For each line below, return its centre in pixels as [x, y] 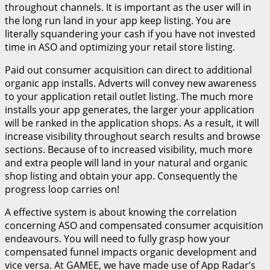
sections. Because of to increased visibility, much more [129, 150]
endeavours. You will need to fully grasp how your [118, 239]
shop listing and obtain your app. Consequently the [121, 176]
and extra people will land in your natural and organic [126, 163]
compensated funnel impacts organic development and [131, 252]
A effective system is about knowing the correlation [121, 212]
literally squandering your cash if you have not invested [130, 34]
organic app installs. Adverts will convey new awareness [131, 83]
